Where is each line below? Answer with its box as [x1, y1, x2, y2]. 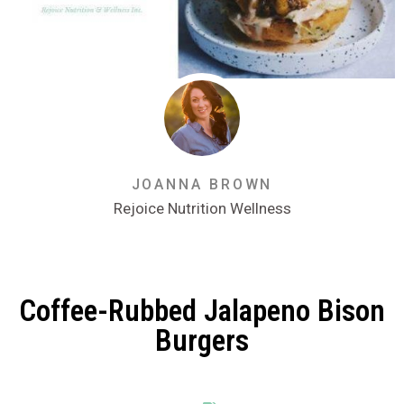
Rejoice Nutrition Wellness [113, 199, 291, 218]
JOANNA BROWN [131, 176, 273, 194]
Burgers [155, 322, 249, 358]
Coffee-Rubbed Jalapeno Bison [19, 292, 385, 328]
